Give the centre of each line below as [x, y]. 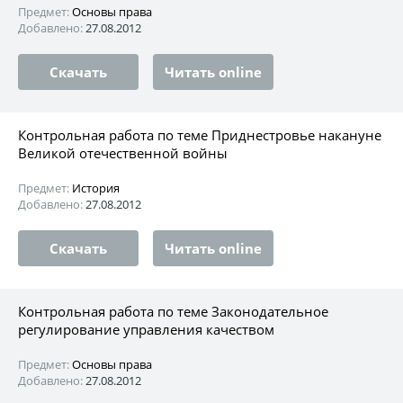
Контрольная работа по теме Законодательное [173, 311]
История [96, 188]
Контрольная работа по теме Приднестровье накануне [200, 134]
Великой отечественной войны [123, 152]
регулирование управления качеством [146, 329]
